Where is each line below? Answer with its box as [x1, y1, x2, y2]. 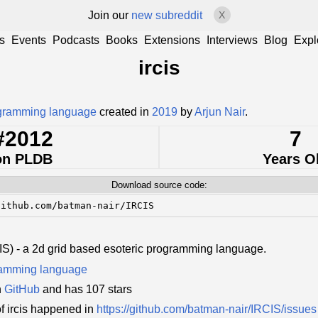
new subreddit [131, 9, 202, 21]
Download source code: [111, 179, 207, 190]
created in [97, 105, 152, 118]
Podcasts [53, 34, 99, 46]
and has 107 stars [40, 283, 132, 296]
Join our [87, 9, 131, 21]
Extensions [144, 34, 200, 46]
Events [11, 34, 46, 46]
